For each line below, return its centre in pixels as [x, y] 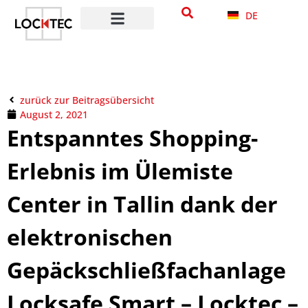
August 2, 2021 [54, 114]
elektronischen [90, 236]
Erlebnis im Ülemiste [120, 170]
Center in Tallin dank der [142, 203]
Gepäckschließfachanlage [146, 269]
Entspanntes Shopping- [132, 137]
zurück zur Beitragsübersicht [87, 100]
